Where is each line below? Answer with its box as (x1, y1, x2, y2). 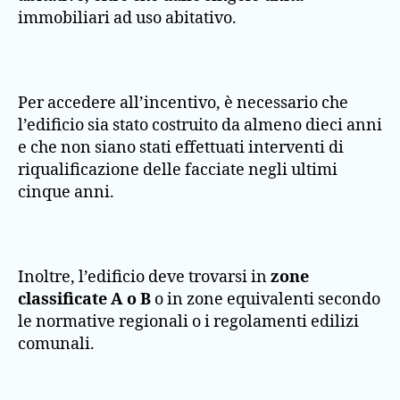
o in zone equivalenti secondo (151, 289, 380, 311)
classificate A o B (18, 289, 151, 311)
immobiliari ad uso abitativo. (18, 8, 237, 29)
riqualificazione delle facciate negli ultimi (18, 160, 337, 181)
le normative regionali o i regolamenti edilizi (18, 312, 359, 333)
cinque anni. (18, 182, 114, 204)
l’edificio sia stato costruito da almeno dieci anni (18, 115, 382, 137)
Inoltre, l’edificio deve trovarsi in (18, 267, 271, 288)
